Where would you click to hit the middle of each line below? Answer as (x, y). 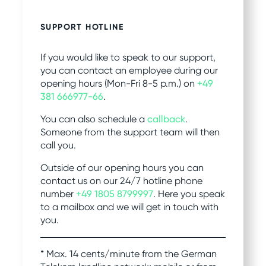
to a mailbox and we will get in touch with (129, 207)
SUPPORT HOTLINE (82, 27)
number (58, 194)
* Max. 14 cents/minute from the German (129, 254)
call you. (58, 145)
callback (166, 119)
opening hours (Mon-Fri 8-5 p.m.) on (119, 83)
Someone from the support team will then (130, 132)
